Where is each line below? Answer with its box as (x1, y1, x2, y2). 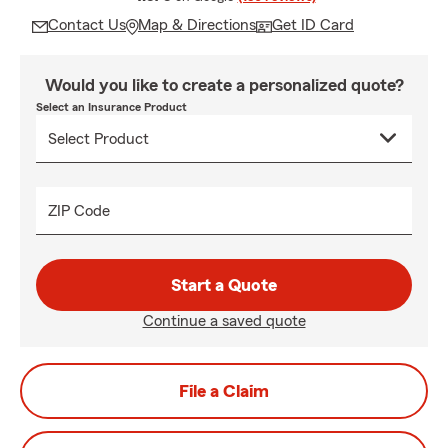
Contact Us (48, 17, 126, 33)
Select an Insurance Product (36, 101, 187, 113)
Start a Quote (171, 276, 277, 294)
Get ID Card (272, 17, 354, 33)
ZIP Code (48, 203, 110, 219)
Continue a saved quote (142, 313, 306, 329)
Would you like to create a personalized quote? (44, 76, 404, 94)
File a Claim (179, 382, 269, 400)
